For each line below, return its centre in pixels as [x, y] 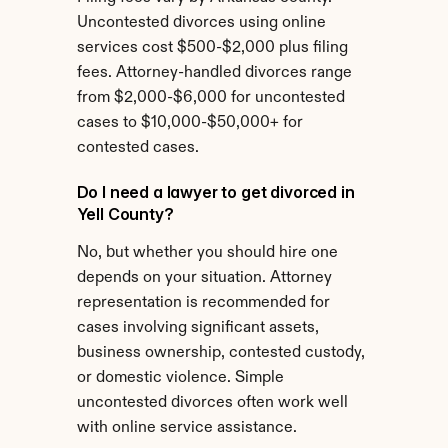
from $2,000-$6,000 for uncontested [210, 98]
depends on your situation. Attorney [204, 278]
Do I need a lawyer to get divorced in [215, 192]
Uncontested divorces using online [201, 23]
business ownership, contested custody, [220, 353]
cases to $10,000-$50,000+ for [189, 123]
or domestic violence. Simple [180, 378]
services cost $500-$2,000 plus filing [212, 48]
